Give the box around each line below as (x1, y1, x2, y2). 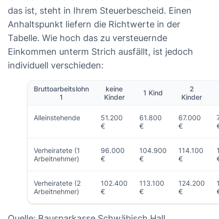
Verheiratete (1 (34, 146, 80, 155)
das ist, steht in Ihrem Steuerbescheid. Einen (8, 5, 192, 16)
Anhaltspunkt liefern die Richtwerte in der (8, 19, 180, 30)
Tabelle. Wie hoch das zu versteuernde (8, 33, 167, 44)
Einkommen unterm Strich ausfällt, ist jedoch (8, 46, 193, 57)
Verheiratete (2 (34, 179, 81, 188)
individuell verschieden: (8, 60, 104, 71)
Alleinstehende (34, 113, 80, 122)
